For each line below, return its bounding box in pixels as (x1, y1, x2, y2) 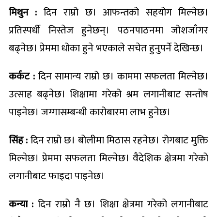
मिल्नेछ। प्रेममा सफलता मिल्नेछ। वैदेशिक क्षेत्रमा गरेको (9, 149, 208, 167)
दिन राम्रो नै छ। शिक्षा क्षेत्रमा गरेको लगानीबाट (33, 195, 209, 213)
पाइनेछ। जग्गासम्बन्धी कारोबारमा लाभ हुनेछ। (9, 103, 170, 121)
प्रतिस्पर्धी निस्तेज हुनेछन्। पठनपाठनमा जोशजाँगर (9, 21, 208, 39)
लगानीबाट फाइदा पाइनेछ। (9, 167, 105, 185)
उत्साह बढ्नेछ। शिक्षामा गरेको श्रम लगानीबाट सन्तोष (9, 85, 208, 103)
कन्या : (9, 195, 34, 213)
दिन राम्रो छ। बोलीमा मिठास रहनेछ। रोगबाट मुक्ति (28, 131, 209, 149)
